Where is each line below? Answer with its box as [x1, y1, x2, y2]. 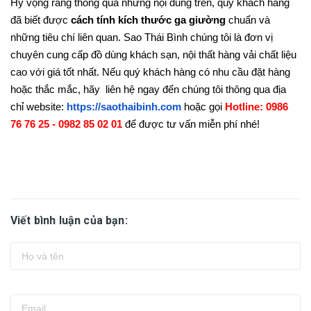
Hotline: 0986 [225, 101, 288, 113]
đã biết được [10, 15, 71, 26]
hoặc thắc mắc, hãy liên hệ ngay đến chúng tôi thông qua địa [10, 84, 286, 96]
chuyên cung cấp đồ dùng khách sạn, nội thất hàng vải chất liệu [10, 49, 296, 61]
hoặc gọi [181, 101, 225, 113]
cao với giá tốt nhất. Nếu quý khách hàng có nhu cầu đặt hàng [10, 67, 290, 78]
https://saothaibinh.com [67, 101, 181, 113]
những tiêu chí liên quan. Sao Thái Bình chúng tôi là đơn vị [10, 32, 273, 44]
